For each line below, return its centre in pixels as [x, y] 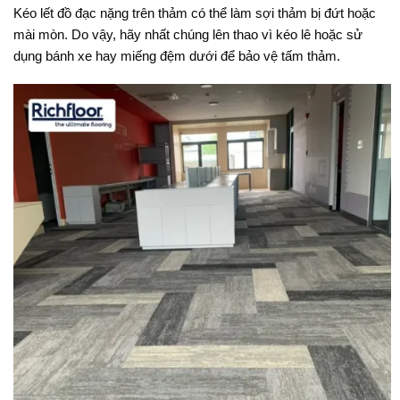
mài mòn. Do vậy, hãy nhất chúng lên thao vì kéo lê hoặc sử [188, 34]
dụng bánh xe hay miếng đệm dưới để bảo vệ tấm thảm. [177, 55]
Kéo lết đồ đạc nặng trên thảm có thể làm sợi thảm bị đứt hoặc [195, 12]
